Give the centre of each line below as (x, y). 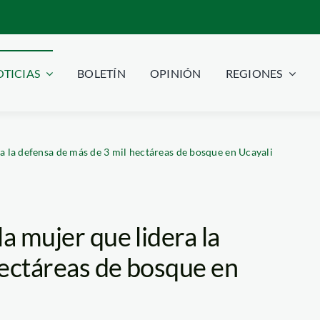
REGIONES (254, 74)
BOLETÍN (101, 74)
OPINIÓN (175, 74)
